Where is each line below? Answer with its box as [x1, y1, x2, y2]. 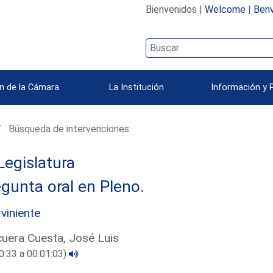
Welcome [204, 3, 246, 15]
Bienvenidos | [145, 3, 205, 15]
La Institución [109, 82, 164, 93]
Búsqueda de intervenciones [6, 122, 130, 135]
